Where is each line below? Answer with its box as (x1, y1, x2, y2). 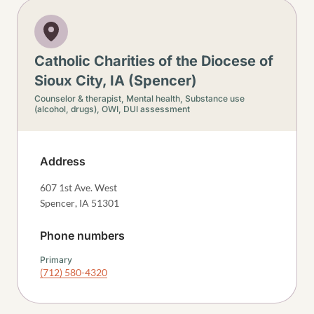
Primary (40, 254, 72, 265)
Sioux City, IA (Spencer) (34, 72, 197, 89)
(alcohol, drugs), (34, 104, 102, 114)
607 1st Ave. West (40, 182, 117, 193)
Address (40, 154, 86, 168)
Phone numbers (40, 228, 125, 243)
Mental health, (126, 93, 185, 104)
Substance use (185, 93, 245, 104)
